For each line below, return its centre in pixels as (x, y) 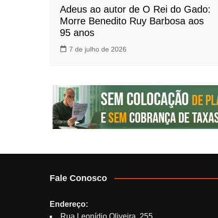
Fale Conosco (78, 178)
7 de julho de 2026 (98, 49)
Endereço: (69, 204)
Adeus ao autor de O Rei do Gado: (135, 9)
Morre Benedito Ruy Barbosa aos (132, 21)
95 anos (77, 32)
